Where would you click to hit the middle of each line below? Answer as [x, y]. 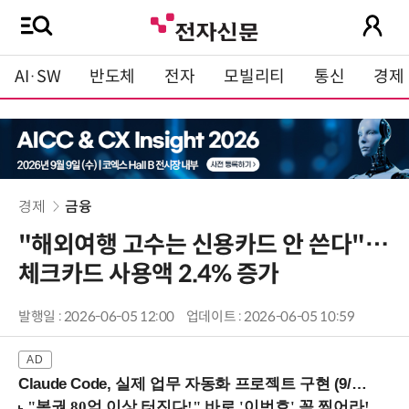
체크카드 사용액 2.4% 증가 [149, 274]
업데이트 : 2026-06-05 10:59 [270, 317]
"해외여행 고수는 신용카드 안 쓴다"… [204, 245]
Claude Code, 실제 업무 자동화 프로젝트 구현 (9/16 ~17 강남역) [185, 384]
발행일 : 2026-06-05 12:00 [97, 317]
